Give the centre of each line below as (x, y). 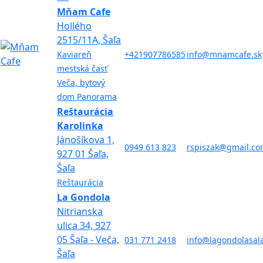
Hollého (74, 26)
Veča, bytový (81, 83)
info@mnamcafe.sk (224, 55)
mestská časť (82, 69)
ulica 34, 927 (84, 226)
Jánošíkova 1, (86, 140)
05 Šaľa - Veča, (88, 240)
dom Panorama (87, 97)
